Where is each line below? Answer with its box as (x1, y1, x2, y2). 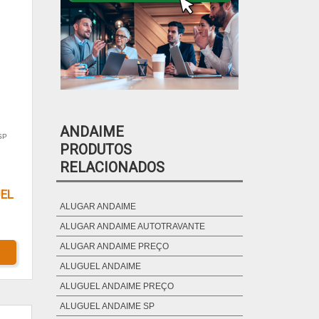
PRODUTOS (59, 141, 132, 159)
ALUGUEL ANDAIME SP (59, 301, 155, 312)
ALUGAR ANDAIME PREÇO (59, 241, 169, 252)
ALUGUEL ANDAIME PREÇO (59, 281, 174, 292)
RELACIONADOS (59, 159, 164, 177)
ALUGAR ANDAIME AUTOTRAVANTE (59, 221, 205, 232)
